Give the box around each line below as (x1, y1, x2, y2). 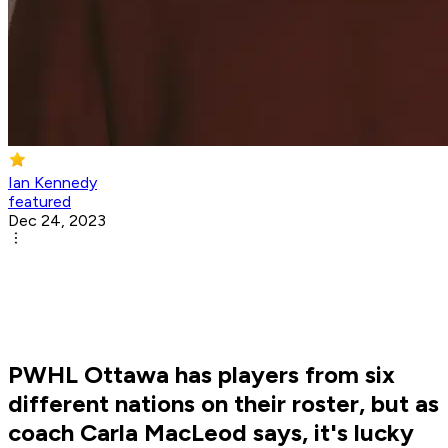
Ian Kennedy (8, 173, 97, 193)
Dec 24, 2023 (8, 211, 106, 231)
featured (8, 192, 71, 212)
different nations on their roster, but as (8, 389, 439, 419)
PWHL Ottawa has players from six (8, 360, 395, 390)
